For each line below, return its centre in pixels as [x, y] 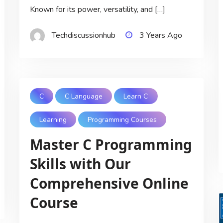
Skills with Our [80, 164]
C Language [84, 96]
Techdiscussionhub [83, 36]
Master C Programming [111, 145]
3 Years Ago [161, 36]
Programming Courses [122, 119]
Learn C [136, 96]
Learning [53, 119]
